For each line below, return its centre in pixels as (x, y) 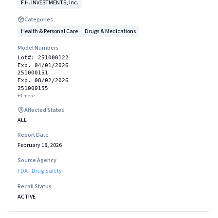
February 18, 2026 (40, 145)
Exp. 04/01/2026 (43, 65)
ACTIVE (27, 196)
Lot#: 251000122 (43, 57)
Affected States (44, 110)
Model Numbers (38, 48)
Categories (39, 19)
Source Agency (37, 160)
